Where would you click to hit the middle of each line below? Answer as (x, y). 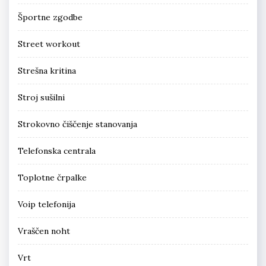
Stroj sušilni (41, 98)
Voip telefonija (47, 205)
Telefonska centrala (57, 151)
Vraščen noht (44, 231)
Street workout (49, 44)
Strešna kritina (47, 71)
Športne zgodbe (50, 18)
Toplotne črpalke (52, 178)
